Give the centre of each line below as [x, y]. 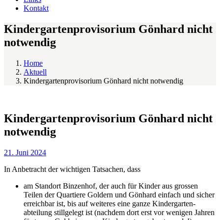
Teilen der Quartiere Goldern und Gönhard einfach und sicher [119, 194]
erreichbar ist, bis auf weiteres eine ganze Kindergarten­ [110, 203]
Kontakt [36, 8]
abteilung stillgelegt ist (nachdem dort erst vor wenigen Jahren [119, 212]
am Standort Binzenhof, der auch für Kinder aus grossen [111, 186]
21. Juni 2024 [25, 152]
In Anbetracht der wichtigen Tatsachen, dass [72, 169]
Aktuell [35, 72]
